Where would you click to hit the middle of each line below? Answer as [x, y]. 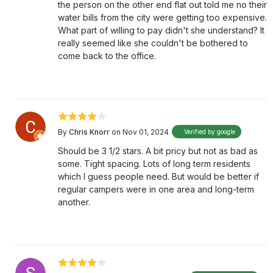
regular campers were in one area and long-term [156, 189]
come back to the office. [107, 56]
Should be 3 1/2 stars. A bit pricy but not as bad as [158, 151]
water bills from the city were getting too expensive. [162, 17]
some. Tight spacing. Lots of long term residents [154, 164]
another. [74, 202]
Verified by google [210, 132]
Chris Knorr [89, 132]
